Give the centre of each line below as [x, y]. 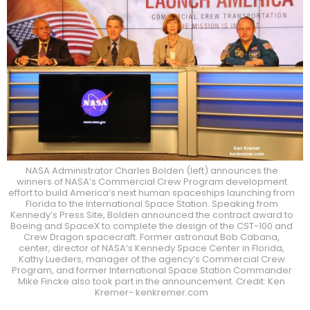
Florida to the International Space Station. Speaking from [152, 203]
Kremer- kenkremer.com [152, 292]
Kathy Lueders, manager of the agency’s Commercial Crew [152, 259]
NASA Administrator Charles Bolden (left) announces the [152, 170]
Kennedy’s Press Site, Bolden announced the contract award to [152, 215]
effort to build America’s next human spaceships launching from [152, 192]
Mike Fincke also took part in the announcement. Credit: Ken [152, 281]
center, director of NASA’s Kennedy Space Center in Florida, [152, 248]
